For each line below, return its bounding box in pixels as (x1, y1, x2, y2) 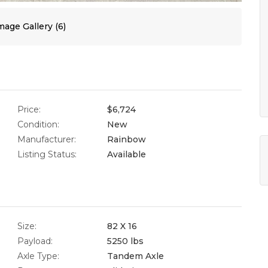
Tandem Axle (107, 250, 164, 261)
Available (107, 148, 146, 160)
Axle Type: (17, 250, 59, 261)
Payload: (17, 235, 53, 246)
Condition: (17, 118, 59, 130)
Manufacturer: (17, 133, 76, 145)
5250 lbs (107, 235, 144, 246)
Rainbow (107, 133, 146, 145)
